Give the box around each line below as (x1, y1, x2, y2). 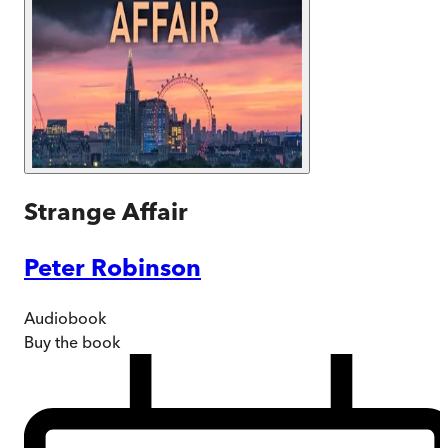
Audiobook (24, 307, 106, 328)
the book (51, 331, 120, 352)
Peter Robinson (24, 252, 201, 282)
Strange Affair (24, 196, 188, 226)
